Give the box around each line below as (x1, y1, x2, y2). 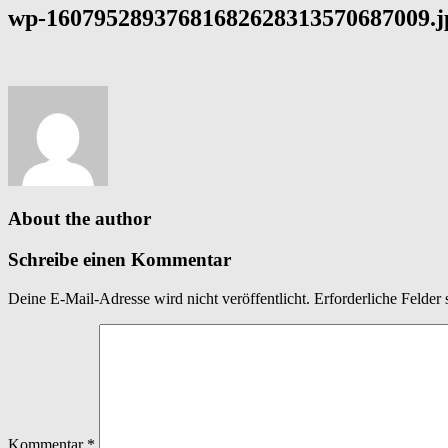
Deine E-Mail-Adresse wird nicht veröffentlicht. (8, 289, 310, 307)
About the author (8, 208, 151, 230)
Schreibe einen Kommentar (8, 249, 231, 271)
